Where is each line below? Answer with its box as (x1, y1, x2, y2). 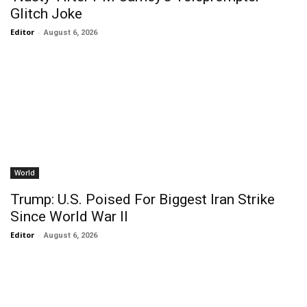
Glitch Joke (10, 5, 82, 22)
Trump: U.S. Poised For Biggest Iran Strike (10, 191, 275, 208)
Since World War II (10, 208, 128, 225)
